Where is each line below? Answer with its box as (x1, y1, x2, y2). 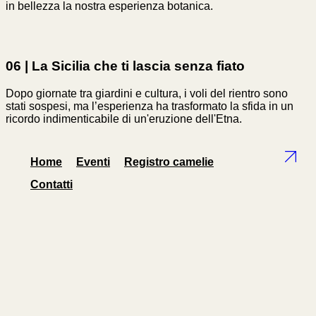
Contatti (30, 178, 73, 190)
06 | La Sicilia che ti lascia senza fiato (6, 58, 245, 73)
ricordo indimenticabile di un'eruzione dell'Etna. (6, 112, 242, 125)
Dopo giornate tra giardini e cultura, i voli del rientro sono (6, 87, 288, 99)
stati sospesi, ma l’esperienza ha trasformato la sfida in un (6, 99, 293, 112)
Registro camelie (124, 155, 214, 168)
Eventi (76, 155, 110, 168)
